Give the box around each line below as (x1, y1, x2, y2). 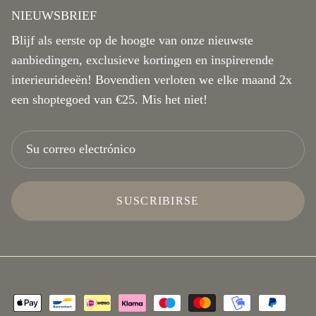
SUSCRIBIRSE (116, 194, 200, 207)
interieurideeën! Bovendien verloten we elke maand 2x (11, 72, 292, 87)
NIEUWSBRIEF (11, 8, 97, 23)
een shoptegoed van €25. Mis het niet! (11, 92, 207, 107)
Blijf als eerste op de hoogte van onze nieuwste (11, 32, 253, 47)
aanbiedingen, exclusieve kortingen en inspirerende (11, 52, 274, 67)
